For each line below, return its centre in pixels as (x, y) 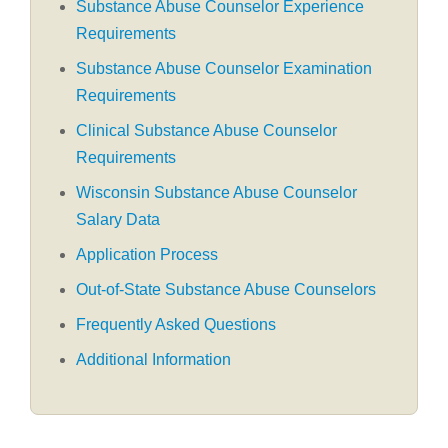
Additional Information (153, 359)
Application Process (147, 254)
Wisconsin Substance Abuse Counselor (216, 192)
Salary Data (118, 219)
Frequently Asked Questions (176, 324)
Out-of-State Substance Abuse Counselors (226, 289)
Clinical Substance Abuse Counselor (206, 130)
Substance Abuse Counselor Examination (224, 68)
